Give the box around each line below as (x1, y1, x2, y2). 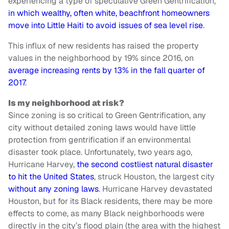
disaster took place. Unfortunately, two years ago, (8, 147, 192, 158)
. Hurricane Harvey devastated (99, 184, 213, 195)
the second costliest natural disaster (77, 159, 213, 170)
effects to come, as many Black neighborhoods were (8, 208, 204, 219)
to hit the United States (8, 171, 94, 182)
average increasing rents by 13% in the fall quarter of (8, 65, 205, 76)
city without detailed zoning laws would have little (8, 122, 196, 133)
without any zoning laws (8, 184, 99, 195)
